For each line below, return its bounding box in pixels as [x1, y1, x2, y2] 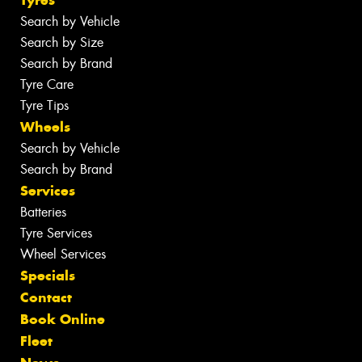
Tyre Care [20, 75, 74, 93]
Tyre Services [20, 224, 92, 242]
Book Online [20, 309, 105, 328]
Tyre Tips [20, 96, 69, 114]
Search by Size [20, 33, 103, 51]
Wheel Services [20, 245, 106, 263]
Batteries [20, 203, 66, 221]
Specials [20, 266, 75, 284]
